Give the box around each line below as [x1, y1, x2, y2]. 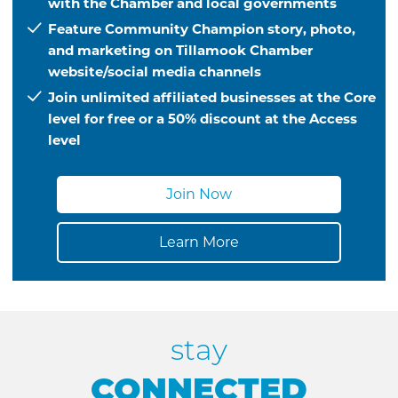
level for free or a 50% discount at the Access [48, 110, 358, 128]
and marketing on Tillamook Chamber [48, 42, 314, 60]
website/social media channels [48, 63, 262, 81]
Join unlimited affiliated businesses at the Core [48, 89, 377, 107]
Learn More [159, 233, 239, 251]
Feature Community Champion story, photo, [48, 20, 356, 38]
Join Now [166, 185, 232, 203]
